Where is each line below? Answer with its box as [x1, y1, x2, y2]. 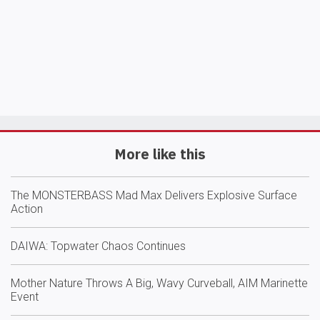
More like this [114, 144, 206, 164]
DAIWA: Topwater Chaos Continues [11, 239, 186, 253]
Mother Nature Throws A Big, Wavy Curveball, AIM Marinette [11, 276, 308, 290]
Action [11, 201, 43, 216]
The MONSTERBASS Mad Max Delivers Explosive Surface [11, 188, 297, 202]
